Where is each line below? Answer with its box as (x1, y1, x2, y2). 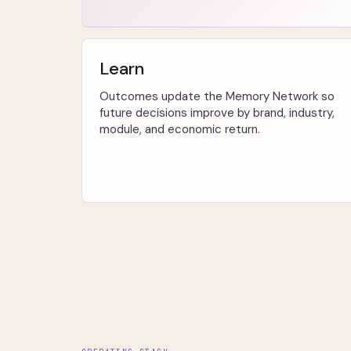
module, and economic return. (100, 121, 260, 137)
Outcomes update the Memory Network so (100, 89, 335, 104)
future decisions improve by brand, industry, (100, 105, 335, 121)
